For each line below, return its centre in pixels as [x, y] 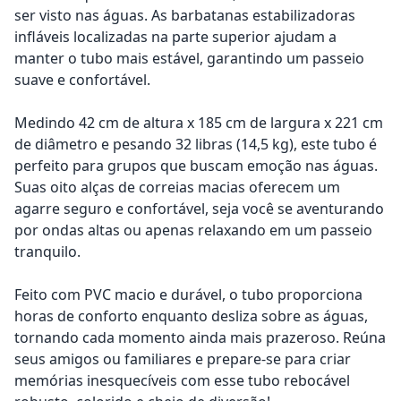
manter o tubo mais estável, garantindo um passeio [189, 58]
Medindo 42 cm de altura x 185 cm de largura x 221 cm [199, 122]
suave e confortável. [82, 79]
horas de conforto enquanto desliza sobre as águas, [191, 316]
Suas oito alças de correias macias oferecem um [177, 187]
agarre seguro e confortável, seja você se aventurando [199, 208]
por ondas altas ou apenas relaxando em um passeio [193, 230]
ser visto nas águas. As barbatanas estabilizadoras [185, 15]
